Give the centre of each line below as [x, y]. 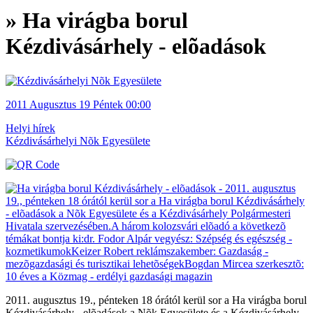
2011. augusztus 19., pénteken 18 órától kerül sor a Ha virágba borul [156, 300]
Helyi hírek [30, 128]
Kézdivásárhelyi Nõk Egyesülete [78, 140]
